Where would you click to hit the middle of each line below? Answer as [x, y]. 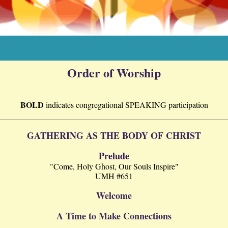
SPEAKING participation [166, 105]
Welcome [114, 195]
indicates [60, 105]
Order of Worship [114, 73]
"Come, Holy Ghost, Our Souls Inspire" [114, 166]
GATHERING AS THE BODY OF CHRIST [114, 135]
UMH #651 [114, 176]
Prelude [114, 156]
